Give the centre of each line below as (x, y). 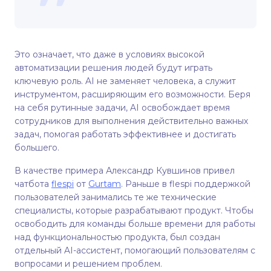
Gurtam (105, 184)
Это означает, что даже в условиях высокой (109, 54)
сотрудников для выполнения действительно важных (131, 121)
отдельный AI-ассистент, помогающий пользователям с (135, 250)
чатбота (33, 184)
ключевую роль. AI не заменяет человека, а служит (125, 81)
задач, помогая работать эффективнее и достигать (125, 134)
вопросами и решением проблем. (88, 264)
